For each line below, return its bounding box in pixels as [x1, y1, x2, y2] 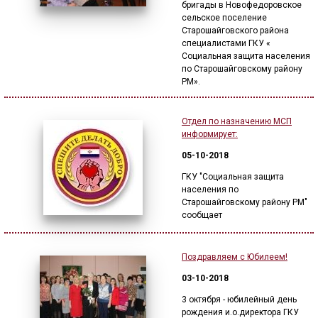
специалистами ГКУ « [182, 38, 270, 48]
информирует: [182, 129, 238, 139]
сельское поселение [182, 13, 267, 23]
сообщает [182, 210, 222, 220]
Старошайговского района [182, 26, 289, 35]
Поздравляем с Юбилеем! [182, 252, 287, 262]
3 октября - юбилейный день [182, 295, 297, 305]
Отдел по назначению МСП [182, 116, 292, 126]
